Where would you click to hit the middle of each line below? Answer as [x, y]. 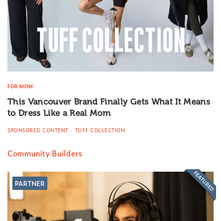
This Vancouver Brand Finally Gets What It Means [109, 101]
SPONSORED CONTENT [38, 130]
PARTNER [30, 183]
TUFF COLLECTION [99, 130]
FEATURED [204, 181]
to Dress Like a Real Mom [59, 113]
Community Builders [45, 153]
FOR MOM [20, 86]
